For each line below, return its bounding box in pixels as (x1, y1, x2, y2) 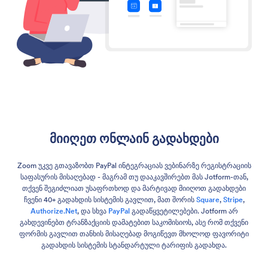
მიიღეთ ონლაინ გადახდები (49, 130, 219, 147)
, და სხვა (77, 206, 108, 215)
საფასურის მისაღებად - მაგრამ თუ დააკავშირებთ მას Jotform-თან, (20, 172, 248, 181)
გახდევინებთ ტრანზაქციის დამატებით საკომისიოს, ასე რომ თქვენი (20, 217, 248, 227)
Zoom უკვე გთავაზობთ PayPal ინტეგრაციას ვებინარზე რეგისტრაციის (17, 160, 251, 170)
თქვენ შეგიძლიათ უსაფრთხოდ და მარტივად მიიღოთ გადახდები (22, 183, 246, 193)
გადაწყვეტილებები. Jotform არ (129, 206, 238, 215)
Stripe (223, 194, 243, 204)
